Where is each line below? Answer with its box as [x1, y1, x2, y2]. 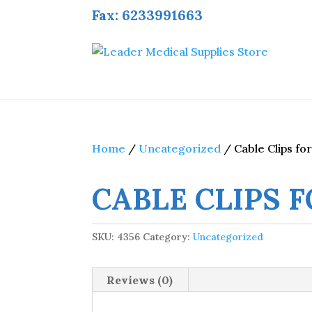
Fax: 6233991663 [92, 6, 203, 24]
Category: [143, 231, 193, 243]
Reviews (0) [107, 273, 173, 287]
